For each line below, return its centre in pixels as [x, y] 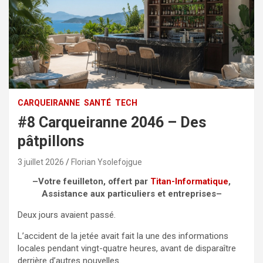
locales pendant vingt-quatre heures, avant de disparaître [127, 248]
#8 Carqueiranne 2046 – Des [112, 122]
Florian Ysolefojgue [107, 162]
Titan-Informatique [189, 181]
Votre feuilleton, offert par [94, 181]
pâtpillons [51, 141]
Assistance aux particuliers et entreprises [129, 193]
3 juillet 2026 [41, 162]
